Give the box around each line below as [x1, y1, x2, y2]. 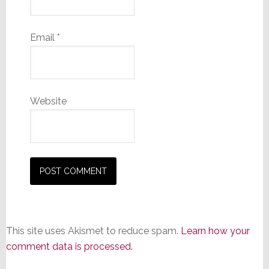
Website [29, 95, 67, 107]
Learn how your [180, 225, 250, 237]
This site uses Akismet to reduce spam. [5, 225, 181, 237]
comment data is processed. [5, 240, 133, 252]
